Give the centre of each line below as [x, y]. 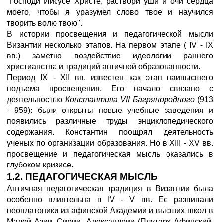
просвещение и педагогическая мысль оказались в [110, 154]
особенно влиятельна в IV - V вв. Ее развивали [110, 199]
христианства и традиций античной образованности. [104, 67]
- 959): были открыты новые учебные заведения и [110, 110]
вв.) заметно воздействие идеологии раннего [110, 56]
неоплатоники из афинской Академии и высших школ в [110, 210]
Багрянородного [165, 99]
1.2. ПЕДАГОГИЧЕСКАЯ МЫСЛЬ [82, 177]
